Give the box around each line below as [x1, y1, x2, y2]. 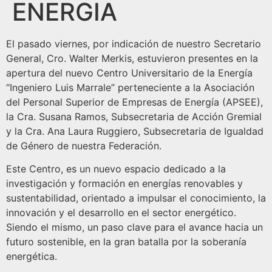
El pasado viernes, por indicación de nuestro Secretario [6, 38, 261, 50]
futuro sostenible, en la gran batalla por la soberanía [6, 236, 246, 248]
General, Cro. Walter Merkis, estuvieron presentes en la [6, 52, 258, 65]
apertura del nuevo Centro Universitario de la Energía [6, 67, 253, 80]
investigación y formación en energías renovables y [6, 177, 243, 190]
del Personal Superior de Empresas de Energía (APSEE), [6, 96, 263, 109]
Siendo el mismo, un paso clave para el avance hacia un [6, 221, 263, 234]
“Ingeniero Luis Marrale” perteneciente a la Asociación [6, 81, 254, 94]
